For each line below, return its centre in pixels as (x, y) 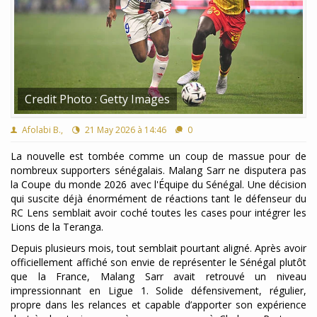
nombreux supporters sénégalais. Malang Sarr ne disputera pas (158, 170)
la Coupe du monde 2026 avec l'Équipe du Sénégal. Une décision (158, 184)
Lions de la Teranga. (57, 227)
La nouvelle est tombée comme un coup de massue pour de (158, 156)
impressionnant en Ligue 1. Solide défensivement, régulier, (158, 290)
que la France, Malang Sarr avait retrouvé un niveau (158, 276)
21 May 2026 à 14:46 (125, 130)
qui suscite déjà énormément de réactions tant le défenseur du (158, 198)
